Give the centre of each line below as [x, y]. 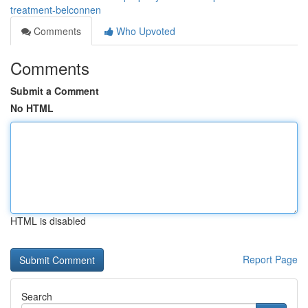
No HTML [32, 108]
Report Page [270, 259]
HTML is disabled [48, 221]
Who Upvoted [144, 31]
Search [37, 296]
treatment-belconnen [56, 10]
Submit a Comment [55, 91]
